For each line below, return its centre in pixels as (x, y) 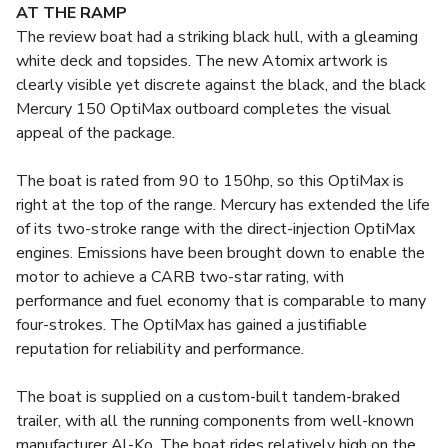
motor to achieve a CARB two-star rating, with (180, 277)
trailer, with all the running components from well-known (215, 421)
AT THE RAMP (71, 13)
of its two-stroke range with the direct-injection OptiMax (215, 229)
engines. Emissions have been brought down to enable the (220, 253)
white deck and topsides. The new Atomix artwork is (202, 61)
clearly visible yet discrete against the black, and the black (221, 85)
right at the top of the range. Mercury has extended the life (223, 205)
